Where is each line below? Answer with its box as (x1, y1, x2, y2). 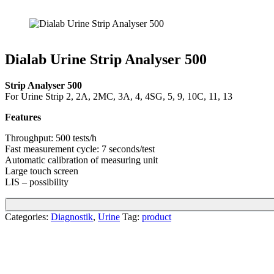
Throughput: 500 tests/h (5, 132, 97, 143)
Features (5, 111, 41, 122)
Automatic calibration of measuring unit (5, 154, 158, 165)
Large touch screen (5, 165, 78, 176)
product (142, 211, 171, 222)
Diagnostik (51, 211, 93, 222)
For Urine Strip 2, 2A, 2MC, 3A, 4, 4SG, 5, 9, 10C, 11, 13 (5, 91, 232, 102)
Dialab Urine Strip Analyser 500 (5, 51, 207, 67)
